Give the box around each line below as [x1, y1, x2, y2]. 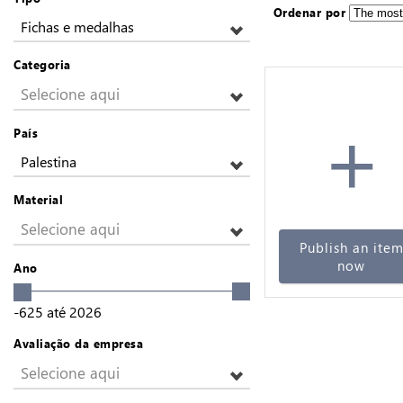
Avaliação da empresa [13, 335, 143, 351]
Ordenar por [273, 4, 346, 20]
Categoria [13, 57, 71, 72]
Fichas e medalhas [21, 17, 134, 36]
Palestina [21, 152, 76, 171]
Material [13, 192, 63, 207]
